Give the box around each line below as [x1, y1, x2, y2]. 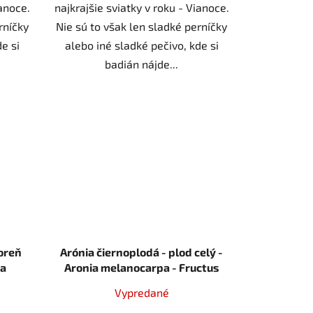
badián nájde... [105, 57, 179, 71]
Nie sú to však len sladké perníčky [56, 19, 228, 33]
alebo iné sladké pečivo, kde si [64, 38, 219, 52]
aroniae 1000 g [103, 276, 180, 290]
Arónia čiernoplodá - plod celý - [60, 245, 224, 259]
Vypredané [114, 286, 169, 300]
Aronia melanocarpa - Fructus [64, 261, 219, 275]
